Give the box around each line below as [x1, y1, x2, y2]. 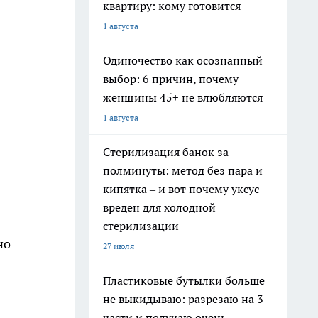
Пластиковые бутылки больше [103, 273, 265, 287]
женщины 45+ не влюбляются [103, 90, 263, 104]
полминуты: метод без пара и [103, 163, 263, 177]
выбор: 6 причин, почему [103, 72, 238, 86]
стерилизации [103, 219, 179, 233]
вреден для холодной [103, 200, 216, 214]
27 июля [103, 241, 134, 251]
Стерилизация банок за [103, 145, 229, 159]
